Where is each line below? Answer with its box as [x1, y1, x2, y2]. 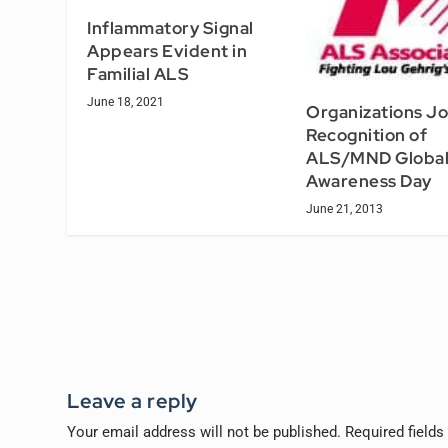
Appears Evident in [87, 40, 248, 63]
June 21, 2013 [306, 201, 383, 216]
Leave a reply [67, 387, 198, 414]
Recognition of [306, 123, 427, 146]
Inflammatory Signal [87, 17, 254, 40]
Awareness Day [306, 169, 432, 192]
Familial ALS [87, 63, 190, 86]
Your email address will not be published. [67, 422, 342, 441]
